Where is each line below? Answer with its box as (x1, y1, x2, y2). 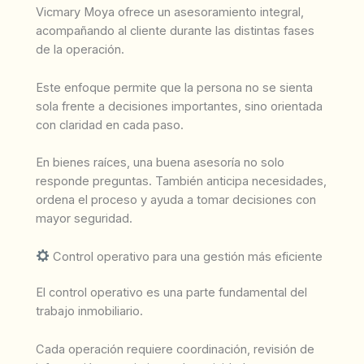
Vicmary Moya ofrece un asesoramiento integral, (36, 5, 304, 20)
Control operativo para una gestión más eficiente (49, 249, 323, 264)
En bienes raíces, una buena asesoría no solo (36, 155, 284, 171)
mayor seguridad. (36, 211, 132, 227)
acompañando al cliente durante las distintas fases (36, 24, 314, 39)
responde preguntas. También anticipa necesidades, (36, 174, 327, 189)
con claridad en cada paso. (36, 117, 184, 132)
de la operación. (36, 42, 124, 58)
